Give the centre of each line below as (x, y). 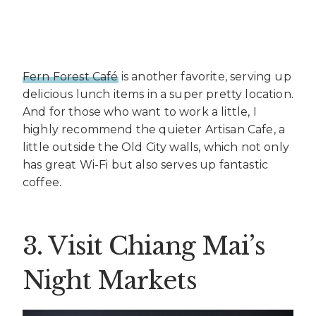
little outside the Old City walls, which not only (156, 147)
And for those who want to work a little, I (140, 112)
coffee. (42, 183)
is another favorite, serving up (205, 77)
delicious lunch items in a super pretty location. (158, 95)
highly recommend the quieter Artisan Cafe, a (154, 130)
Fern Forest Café (71, 77)
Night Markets (110, 280)
